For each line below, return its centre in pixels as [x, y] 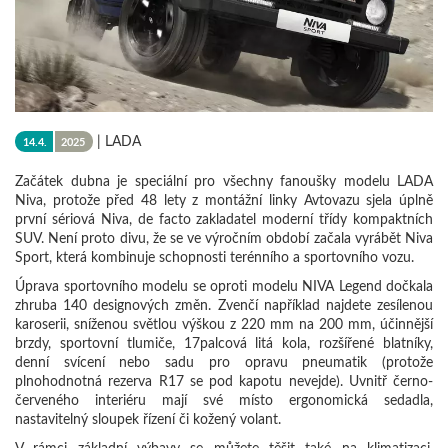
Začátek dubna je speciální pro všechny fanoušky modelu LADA [224, 181]
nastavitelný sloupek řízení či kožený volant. [148, 419]
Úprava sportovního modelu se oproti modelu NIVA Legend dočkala [224, 286]
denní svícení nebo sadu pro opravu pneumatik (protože [224, 362]
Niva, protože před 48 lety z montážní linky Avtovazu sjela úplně [224, 200]
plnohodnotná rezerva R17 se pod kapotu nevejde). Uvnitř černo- [224, 381]
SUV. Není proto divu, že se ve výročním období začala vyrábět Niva [224, 238]
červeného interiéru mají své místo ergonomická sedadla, [224, 400]
